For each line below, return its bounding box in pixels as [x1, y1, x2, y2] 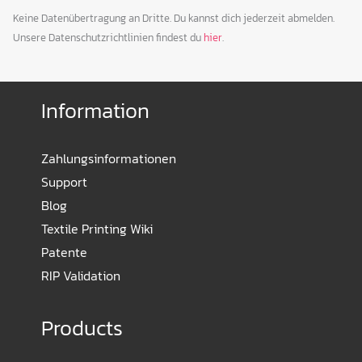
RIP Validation [41, 266, 120, 286]
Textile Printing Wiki [41, 219, 153, 239]
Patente [41, 242, 87, 263]
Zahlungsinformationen [41, 149, 176, 169]
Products [41, 312, 123, 344]
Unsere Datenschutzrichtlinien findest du [13, 30, 204, 46]
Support [41, 172, 87, 192]
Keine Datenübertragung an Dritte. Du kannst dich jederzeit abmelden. [13, 11, 335, 27]
